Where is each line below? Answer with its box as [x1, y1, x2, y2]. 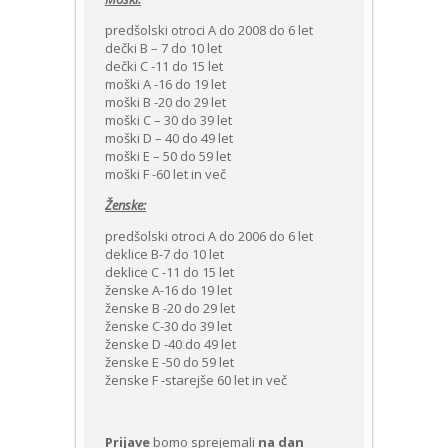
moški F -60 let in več [105, 165, 226, 183]
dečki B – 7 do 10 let [105, 39, 222, 57]
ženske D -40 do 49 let [105, 335, 236, 353]
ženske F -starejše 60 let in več [105, 371, 287, 389]
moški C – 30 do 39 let [105, 111, 232, 129]
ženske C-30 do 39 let [105, 317, 232, 335]
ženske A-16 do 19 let [105, 281, 232, 299]
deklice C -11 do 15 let [105, 263, 234, 281]
